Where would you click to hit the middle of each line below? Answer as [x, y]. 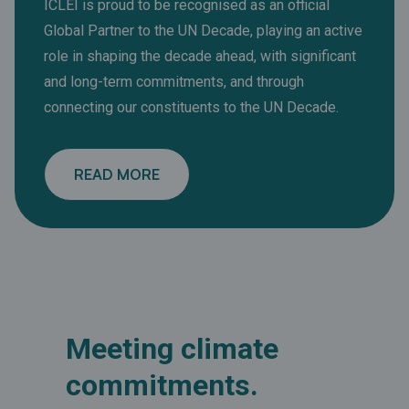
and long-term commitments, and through [174, 82]
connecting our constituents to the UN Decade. [191, 108]
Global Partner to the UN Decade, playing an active [203, 31]
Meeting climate [172, 349]
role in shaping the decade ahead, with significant [200, 57]
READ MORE [117, 175]
